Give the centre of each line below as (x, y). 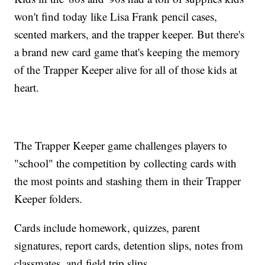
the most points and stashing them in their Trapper (128, 181)
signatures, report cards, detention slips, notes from (129, 245)
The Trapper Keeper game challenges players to (121, 146)
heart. (27, 88)
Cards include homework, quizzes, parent (107, 228)
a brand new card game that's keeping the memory (127, 52)
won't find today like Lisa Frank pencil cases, (116, 17)
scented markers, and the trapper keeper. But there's (130, 34)
